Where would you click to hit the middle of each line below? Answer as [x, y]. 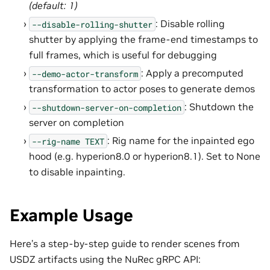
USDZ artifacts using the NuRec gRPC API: [105, 259]
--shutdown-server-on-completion [107, 107]
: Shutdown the [219, 107]
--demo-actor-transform [85, 74]
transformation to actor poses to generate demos [142, 89]
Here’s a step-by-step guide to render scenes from [125, 244]
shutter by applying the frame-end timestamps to [143, 39]
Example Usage [71, 216]
